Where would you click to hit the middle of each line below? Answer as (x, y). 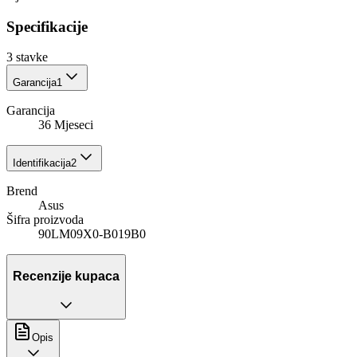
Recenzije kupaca (66, 276)
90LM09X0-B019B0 (92, 234)
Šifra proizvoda (45, 220)
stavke (32, 57)
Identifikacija (42, 163)
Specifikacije (47, 26)
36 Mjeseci (66, 125)
